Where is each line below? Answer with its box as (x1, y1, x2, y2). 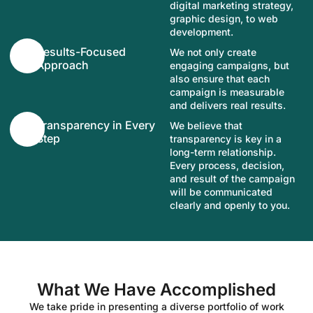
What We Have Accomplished (37, 279, 276, 300)
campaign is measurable (170, 85, 285, 98)
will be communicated (170, 185, 273, 198)
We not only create (170, 45, 257, 58)
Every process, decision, (170, 159, 285, 171)
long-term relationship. (170, 145, 277, 158)
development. (170, 25, 234, 38)
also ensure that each (170, 72, 270, 85)
